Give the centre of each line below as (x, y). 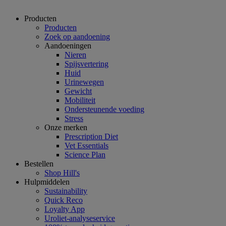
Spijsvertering (87, 64)
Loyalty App (65, 209)
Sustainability (66, 191)
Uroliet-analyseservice (80, 218)
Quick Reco (64, 200)
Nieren (75, 55)
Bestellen (39, 164)
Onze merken (66, 128)
